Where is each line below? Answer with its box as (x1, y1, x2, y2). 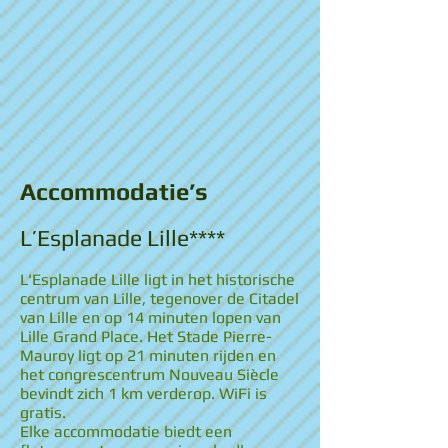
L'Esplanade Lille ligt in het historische (20, 270, 295, 289)
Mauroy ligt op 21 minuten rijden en (20, 346, 276, 365)
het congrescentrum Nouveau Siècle (20, 365, 279, 384)
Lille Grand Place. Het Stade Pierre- (20, 327, 272, 346)
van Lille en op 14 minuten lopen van (20, 308, 281, 327)
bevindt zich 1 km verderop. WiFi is (20, 384, 267, 403)
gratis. (20, 403, 66, 422)
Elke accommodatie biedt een (20, 422, 232, 441)
